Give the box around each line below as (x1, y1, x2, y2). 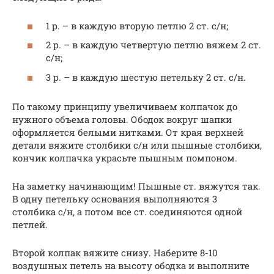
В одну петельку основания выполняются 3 (12, 192, 217, 205)
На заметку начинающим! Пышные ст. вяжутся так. (12, 179, 261, 192)
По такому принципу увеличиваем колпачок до (12, 100, 237, 113)
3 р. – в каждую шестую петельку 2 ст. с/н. (46, 70, 246, 83)
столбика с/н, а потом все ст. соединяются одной (12, 205, 242, 218)
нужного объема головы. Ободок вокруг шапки (12, 113, 232, 125)
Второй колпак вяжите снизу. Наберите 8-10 (12, 246, 218, 259)
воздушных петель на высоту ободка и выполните (12, 259, 250, 272)
